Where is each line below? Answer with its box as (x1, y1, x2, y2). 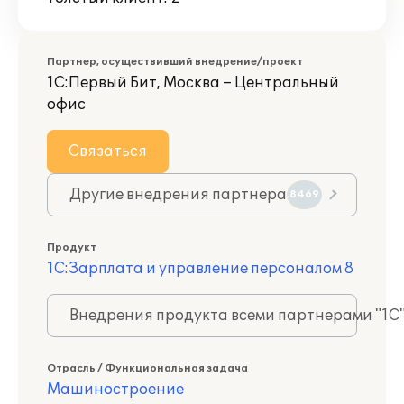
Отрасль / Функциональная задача (47, 363, 248, 374)
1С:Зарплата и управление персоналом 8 (47, 260, 353, 278)
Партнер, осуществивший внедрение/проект (47, 56, 303, 68)
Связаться (69, 142, 147, 161)
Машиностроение (47, 381, 184, 399)
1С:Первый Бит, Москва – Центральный (47, 74, 339, 92)
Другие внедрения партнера (69, 186, 287, 204)
